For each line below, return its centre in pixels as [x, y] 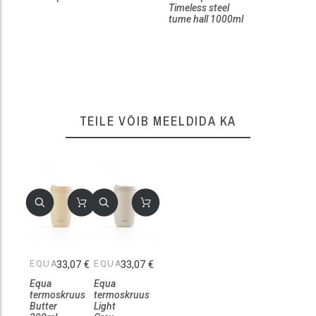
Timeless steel [199, 7]
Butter [43, 306]
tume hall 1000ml [206, 19]
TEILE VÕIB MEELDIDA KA [158, 121]
